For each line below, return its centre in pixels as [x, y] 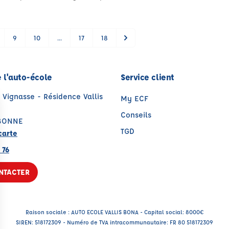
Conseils [136, 115]
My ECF [134, 98]
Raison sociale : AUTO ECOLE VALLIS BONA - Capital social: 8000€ [114, 212]
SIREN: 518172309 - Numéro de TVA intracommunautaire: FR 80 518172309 [114, 222]
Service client [147, 77]
